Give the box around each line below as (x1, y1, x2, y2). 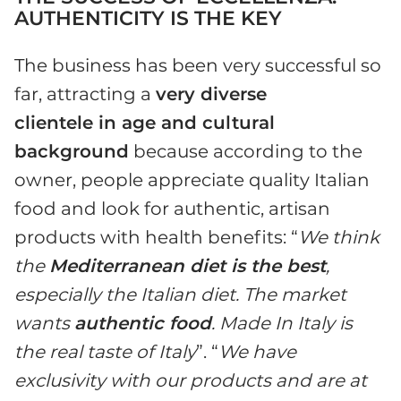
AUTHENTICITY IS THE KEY (14, 6, 282, 31)
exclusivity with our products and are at (14, 370, 367, 392)
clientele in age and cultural (14, 112, 275, 134)
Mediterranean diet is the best (49, 255, 326, 277)
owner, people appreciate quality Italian (14, 169, 370, 192)
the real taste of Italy (14, 341, 196, 363)
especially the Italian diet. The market (14, 284, 346, 306)
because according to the (129, 141, 363, 163)
